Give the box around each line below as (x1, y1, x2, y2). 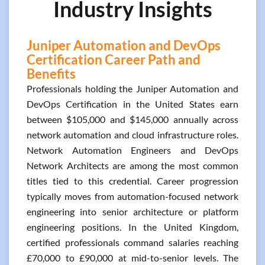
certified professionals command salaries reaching (27, 237, 238, 248)
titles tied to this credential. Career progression (27, 175, 238, 186)
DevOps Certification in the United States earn (27, 98, 238, 109)
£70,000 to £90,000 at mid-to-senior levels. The (27, 252, 238, 263)
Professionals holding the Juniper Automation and (27, 83, 238, 94)
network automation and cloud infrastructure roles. (27, 129, 238, 140)
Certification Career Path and (27, 51, 201, 67)
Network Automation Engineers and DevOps (27, 144, 238, 156)
